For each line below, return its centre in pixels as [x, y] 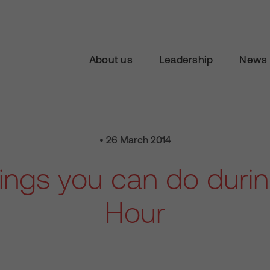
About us [111, 60]
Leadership [186, 60]
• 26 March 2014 [135, 140]
